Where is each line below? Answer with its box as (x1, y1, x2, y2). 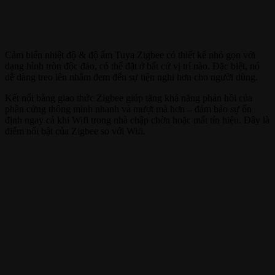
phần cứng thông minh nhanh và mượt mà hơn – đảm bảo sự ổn (5, 104, 252, 115)
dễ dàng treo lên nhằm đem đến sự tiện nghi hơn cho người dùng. (5, 72, 258, 83)
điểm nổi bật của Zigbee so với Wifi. (5, 126, 145, 137)
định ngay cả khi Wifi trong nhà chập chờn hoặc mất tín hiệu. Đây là (5, 115, 269, 126)
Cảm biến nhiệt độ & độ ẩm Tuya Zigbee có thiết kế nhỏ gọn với (5, 50, 255, 61)
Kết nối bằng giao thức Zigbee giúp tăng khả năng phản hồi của (5, 93, 252, 104)
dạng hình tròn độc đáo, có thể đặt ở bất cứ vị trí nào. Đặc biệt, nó (5, 61, 260, 72)
